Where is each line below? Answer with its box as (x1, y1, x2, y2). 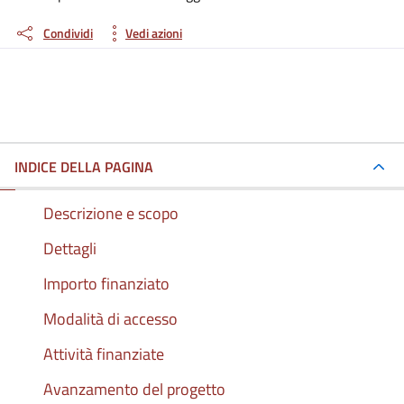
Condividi (43, 23, 93, 42)
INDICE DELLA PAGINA (14, 155, 153, 178)
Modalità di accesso (43, 306, 178, 331)
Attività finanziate (43, 341, 164, 366)
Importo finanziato (43, 271, 170, 296)
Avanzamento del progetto (43, 376, 225, 401)
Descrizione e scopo (43, 200, 179, 225)
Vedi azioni (125, 23, 182, 42)
